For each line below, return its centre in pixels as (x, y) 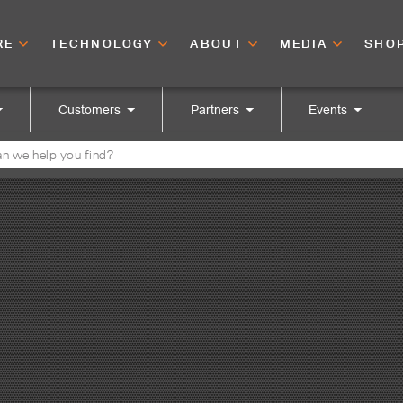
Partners (215, 110)
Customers (89, 110)
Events (328, 110)
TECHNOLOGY (104, 43)
